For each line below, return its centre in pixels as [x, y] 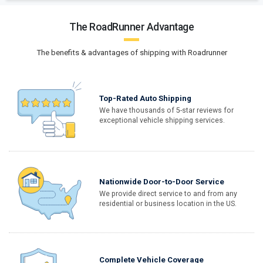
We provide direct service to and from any [168, 193]
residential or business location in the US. [168, 203]
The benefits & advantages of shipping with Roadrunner [131, 52]
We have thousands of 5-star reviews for [167, 110]
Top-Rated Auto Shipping [146, 99]
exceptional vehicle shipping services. [162, 120]
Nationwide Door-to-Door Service [162, 182]
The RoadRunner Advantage [131, 27]
